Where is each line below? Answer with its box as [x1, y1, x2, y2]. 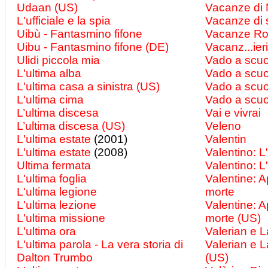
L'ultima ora [17, 225, 76, 237]
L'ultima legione [17, 185, 97, 198]
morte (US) [205, 212, 261, 224]
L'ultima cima [17, 93, 84, 106]
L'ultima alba [17, 67, 81, 80]
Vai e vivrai [205, 106, 261, 119]
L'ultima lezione [17, 199, 96, 211]
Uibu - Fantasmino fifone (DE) [17, 41, 169, 53]
